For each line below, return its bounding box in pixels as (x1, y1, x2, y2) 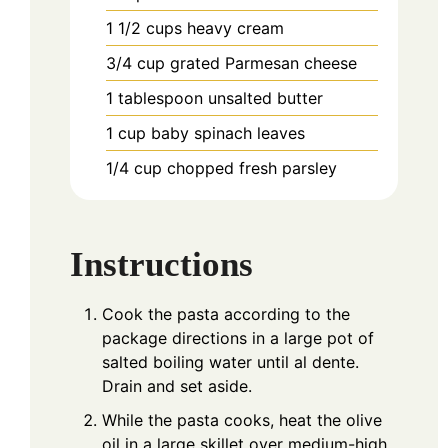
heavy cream (187, 18, 284, 39)
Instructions (70, 245, 253, 285)
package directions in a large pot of (102, 328, 374, 349)
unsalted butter (208, 88, 323, 109)
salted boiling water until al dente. (102, 352, 359, 373)
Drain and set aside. (102, 376, 252, 397)
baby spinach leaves (151, 123, 305, 144)
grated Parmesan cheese (170, 53, 357, 74)
